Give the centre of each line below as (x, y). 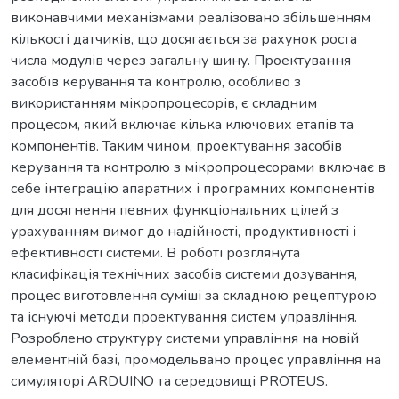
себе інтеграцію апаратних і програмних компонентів (193, 188)
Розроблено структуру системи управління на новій (185, 338)
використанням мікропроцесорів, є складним (164, 103)
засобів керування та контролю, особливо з (156, 81)
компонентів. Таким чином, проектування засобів (176, 146)
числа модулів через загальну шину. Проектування (181, 60)
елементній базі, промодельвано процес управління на (196, 359)
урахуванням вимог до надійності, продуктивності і (183, 231)
